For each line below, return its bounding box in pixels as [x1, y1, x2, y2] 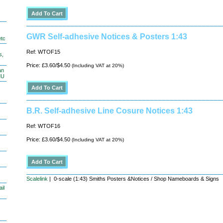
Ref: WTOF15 [26, 49, 60, 55]
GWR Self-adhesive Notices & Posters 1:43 [26, 32, 187, 41]
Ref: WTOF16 [26, 123, 60, 129]
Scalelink [26, 176, 48, 182]
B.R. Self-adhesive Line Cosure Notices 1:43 [26, 107, 193, 115]
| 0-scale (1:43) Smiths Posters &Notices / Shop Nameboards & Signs [48, 176, 219, 182]
